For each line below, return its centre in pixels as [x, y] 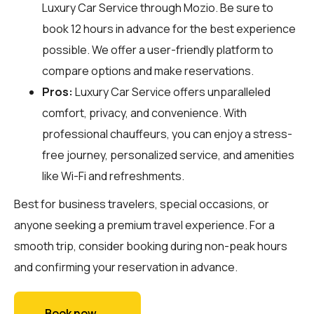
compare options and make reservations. [148, 70]
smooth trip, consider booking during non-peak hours [151, 246]
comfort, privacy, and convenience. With [144, 112]
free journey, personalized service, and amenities [168, 155]
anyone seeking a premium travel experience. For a [144, 225]
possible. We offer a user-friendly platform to [158, 49]
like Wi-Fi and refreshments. [113, 176]
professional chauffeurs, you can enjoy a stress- [167, 134]
